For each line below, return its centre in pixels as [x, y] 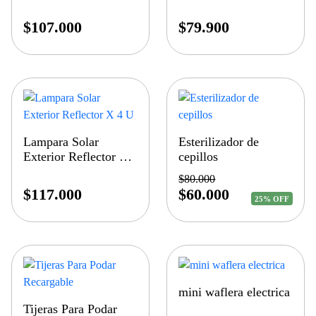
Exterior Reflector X [76, 156]
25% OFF [272, 199]
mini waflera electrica [235, 292]
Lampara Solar [61, 141]
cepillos [199, 156]
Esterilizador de [219, 141]
